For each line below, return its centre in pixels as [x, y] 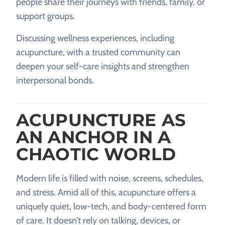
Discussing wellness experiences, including [95, 38]
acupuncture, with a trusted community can [98, 52]
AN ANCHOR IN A [93, 137]
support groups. [45, 16]
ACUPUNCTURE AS [101, 120]
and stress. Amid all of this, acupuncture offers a [106, 192]
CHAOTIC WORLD [96, 154]
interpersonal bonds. [55, 80]
